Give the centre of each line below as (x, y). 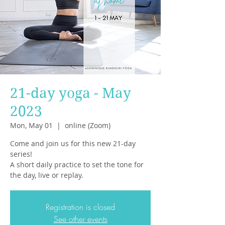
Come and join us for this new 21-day (73, 143)
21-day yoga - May (71, 93)
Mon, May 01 (31, 125)
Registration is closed (80, 207)
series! (21, 154)
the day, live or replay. (47, 175)
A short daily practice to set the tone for (77, 164)
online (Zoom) (88, 125)
